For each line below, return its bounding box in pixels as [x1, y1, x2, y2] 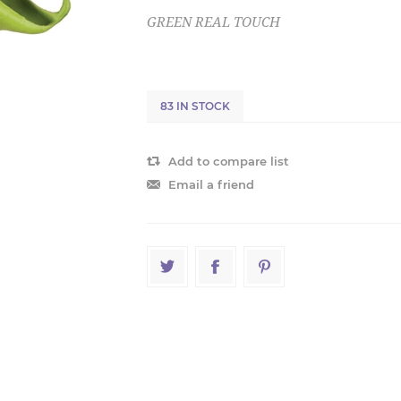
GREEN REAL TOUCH [147, 14, 280, 30]
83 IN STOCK [160, 99, 230, 113]
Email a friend [168, 177, 254, 192]
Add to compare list [168, 154, 289, 168]
